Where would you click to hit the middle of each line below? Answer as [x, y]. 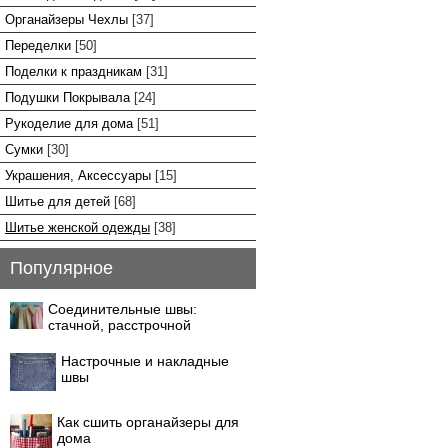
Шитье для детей [57, 201]
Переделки [38, 45]
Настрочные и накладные [145, 361]
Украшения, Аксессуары [78, 175]
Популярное [61, 268]
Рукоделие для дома [69, 123]
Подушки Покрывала [67, 97]
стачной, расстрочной [119, 325]
